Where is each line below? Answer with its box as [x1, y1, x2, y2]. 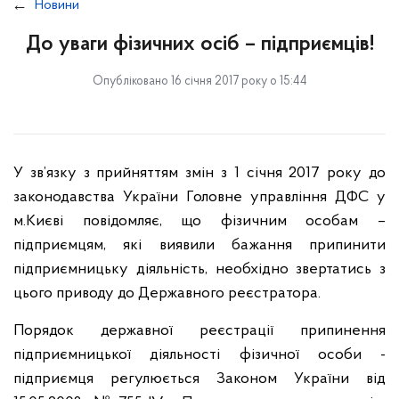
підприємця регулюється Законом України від [13, 370, 386, 387]
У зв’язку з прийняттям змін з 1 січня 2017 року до [13, 165, 386, 182]
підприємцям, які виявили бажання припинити [13, 237, 386, 254]
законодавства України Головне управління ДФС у [13, 189, 386, 206]
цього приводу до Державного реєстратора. [13, 285, 321, 302]
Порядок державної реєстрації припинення [13, 322, 386, 339]
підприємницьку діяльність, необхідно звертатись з [13, 261, 386, 278]
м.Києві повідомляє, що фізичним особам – [13, 213, 386, 230]
